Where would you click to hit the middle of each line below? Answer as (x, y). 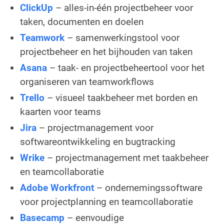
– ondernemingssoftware (149, 187)
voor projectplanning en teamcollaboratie (106, 201)
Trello (33, 97)
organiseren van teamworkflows (87, 81)
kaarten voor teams (60, 111)
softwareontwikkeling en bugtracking (98, 141)
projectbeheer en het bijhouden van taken (106, 51)
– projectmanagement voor (96, 127)
